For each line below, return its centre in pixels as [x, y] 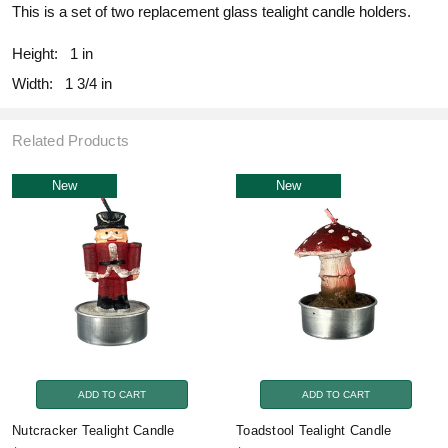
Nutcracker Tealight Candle [93, 430]
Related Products [70, 140]
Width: [32, 83]
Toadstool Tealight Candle [314, 430]
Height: [35, 53]
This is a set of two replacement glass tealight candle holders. [211, 11]
